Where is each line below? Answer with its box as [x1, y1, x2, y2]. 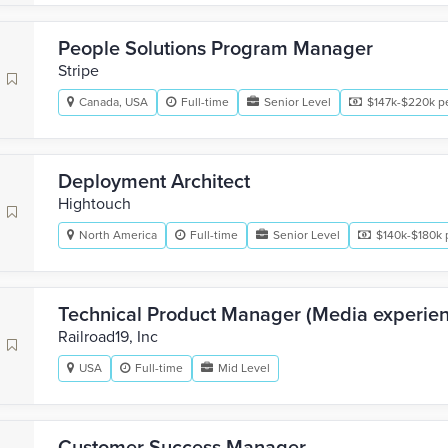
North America [79, 228, 157, 242]
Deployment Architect [58, 170, 250, 194]
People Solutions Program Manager [58, 37, 373, 61]
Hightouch [58, 194, 131, 214]
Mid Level [218, 361, 270, 375]
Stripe [58, 61, 99, 81]
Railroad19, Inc [58, 327, 158, 347]
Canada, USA [79, 95, 148, 109]
